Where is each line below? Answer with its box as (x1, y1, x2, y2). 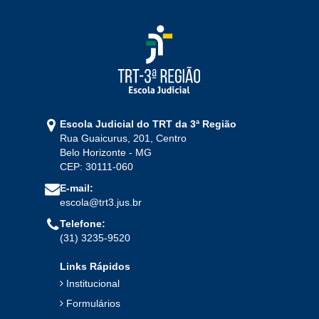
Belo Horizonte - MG (60, 147, 152, 159)
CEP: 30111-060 (60, 161, 133, 173)
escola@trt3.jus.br (60, 197, 142, 209)
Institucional (66, 278, 120, 290)
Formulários (66, 298, 120, 310)
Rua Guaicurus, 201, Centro (60, 132, 187, 145)
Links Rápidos (60, 261, 130, 273)
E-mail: (60, 182, 93, 194)
